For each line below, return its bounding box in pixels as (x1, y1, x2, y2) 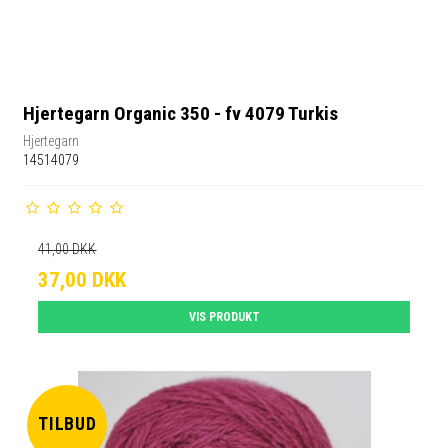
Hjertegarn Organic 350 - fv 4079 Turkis (23, 102, 339, 126)
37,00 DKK (38, 267, 127, 292)
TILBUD (37, 414, 98, 435)
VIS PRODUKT (188, 309, 260, 324)
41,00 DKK (38, 240, 97, 257)
